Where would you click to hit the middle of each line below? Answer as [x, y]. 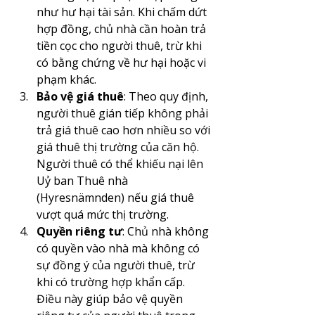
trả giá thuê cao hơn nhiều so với [123, 130]
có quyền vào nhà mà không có [118, 248]
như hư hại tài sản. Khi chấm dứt [122, 12]
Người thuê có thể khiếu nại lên [120, 163]
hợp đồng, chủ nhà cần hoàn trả [121, 28]
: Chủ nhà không [166, 231]
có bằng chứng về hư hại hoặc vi [121, 62]
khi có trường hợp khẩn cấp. [111, 282]
